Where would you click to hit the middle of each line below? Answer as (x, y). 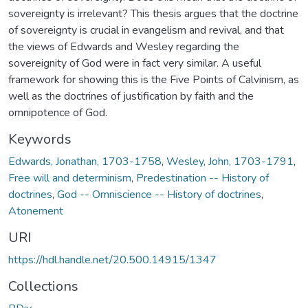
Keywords (40, 139)
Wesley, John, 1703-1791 (230, 161)
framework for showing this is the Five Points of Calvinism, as (154, 79)
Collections (43, 286)
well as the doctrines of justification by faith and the (131, 96)
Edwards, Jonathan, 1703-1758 (85, 161)
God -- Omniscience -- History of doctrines (159, 194)
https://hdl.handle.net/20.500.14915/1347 (112, 260)
